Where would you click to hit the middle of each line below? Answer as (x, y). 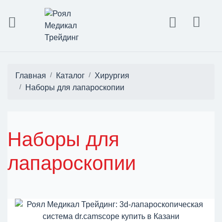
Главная (31, 76)
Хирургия (112, 76)
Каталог (70, 76)
